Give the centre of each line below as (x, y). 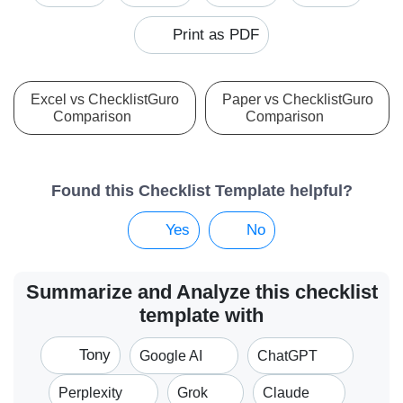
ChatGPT (289, 355)
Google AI (172, 355)
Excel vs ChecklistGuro (105, 99)
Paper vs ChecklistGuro (297, 99)
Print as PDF (213, 35)
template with (201, 315)
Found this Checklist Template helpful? (201, 191)
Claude (288, 393)
